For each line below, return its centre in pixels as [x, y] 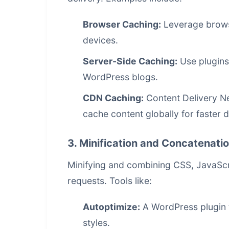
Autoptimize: [111, 207]
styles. [96, 223]
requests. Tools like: [110, 181]
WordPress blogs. [120, 77]
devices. [100, 40]
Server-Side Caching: [130, 61]
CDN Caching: [113, 98]
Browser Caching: [122, 24]
